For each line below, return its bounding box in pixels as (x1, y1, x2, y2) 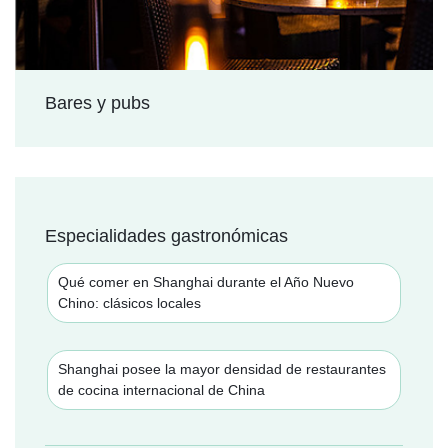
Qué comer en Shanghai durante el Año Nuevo (58, 274, 354, 291)
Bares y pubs (45, 93, 150, 114)
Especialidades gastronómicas (45, 226, 288, 247)
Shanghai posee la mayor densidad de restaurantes (58, 361, 386, 378)
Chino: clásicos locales (58, 295, 201, 312)
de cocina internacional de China (58, 382, 265, 399)
